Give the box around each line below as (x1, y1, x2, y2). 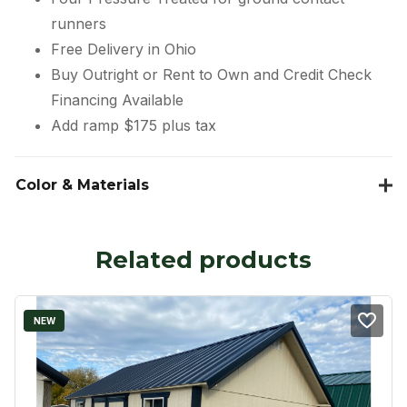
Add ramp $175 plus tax (51, 116, 216, 135)
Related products (95, 245, 312, 275)
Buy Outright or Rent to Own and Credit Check (51, 65, 372, 84)
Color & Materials (15, 176, 149, 194)
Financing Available (51, 91, 184, 110)
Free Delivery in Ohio (51, 40, 196, 59)
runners (51, 15, 106, 34)
